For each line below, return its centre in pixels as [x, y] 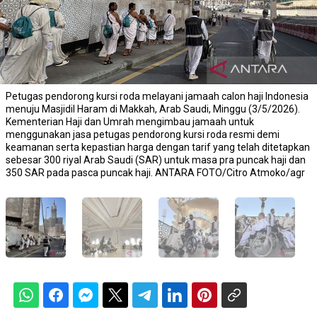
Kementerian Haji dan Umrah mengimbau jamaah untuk [130, 121]
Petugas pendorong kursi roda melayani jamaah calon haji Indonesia [157, 96]
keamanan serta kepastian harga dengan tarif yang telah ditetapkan [158, 147]
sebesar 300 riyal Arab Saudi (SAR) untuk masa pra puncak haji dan [156, 160]
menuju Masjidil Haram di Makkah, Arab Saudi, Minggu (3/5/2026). [153, 109]
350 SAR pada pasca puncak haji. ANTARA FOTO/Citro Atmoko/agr [155, 172]
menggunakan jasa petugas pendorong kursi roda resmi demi [143, 134]
